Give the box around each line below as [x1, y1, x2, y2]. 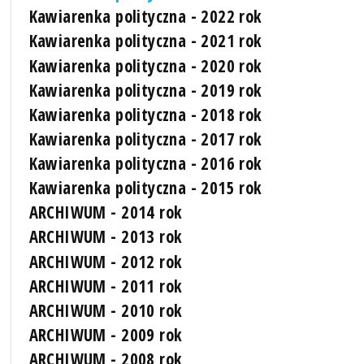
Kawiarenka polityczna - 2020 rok [28, 54, 262, 77]
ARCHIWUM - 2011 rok [28, 274, 183, 297]
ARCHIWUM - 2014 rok [28, 201, 183, 224]
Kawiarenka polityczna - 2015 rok [28, 176, 262, 200]
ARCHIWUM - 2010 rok [28, 298, 183, 322]
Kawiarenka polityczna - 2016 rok [28, 152, 262, 175]
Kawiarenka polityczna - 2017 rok [28, 127, 262, 150]
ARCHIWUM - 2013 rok [28, 225, 183, 249]
